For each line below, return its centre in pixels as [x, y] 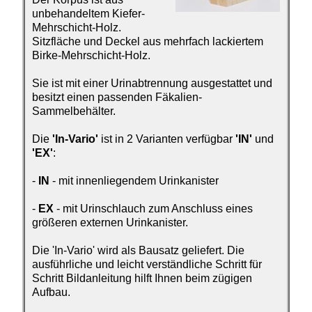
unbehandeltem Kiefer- [88, 13]
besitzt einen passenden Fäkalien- [117, 97]
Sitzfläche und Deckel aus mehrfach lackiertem [148, 41]
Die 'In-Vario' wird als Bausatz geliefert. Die [138, 250]
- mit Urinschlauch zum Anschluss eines [153, 208]
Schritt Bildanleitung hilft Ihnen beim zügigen [142, 278]
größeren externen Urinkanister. [110, 222]
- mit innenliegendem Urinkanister [134, 180]
